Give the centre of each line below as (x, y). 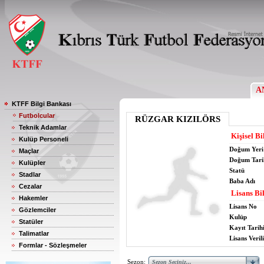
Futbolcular (37, 115)
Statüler (31, 222)
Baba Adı (242, 181)
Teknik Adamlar (43, 127)
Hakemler (33, 198)
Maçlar (29, 151)
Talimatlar (34, 233)
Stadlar (30, 174)
